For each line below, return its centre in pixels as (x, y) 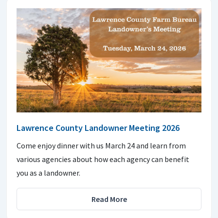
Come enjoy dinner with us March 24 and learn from (101, 145)
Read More (109, 199)
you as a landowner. (49, 173)
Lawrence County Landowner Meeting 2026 (98, 127)
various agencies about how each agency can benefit (103, 159)
